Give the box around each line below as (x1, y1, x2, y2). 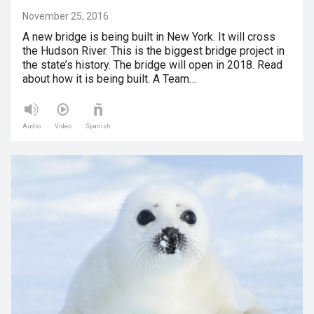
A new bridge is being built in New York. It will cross (22, 30, 275, 43)
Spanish (86, 123, 111, 130)
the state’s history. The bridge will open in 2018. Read (22, 58, 282, 71)
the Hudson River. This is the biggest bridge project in (22, 44, 285, 57)
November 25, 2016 (22, 11, 109, 22)
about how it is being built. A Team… (22, 72, 196, 86)
